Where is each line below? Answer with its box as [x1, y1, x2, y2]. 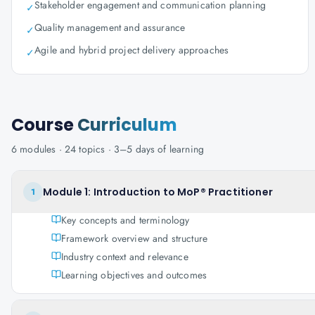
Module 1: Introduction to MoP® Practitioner [43, 185, 273, 199]
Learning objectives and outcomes [61, 268, 207, 282]
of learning [155, 142, 205, 156]
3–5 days [113, 142, 155, 156]
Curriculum [77, 113, 177, 136]
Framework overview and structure [61, 231, 208, 245]
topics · [76, 142, 114, 156]
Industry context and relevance [61, 250, 188, 264]
